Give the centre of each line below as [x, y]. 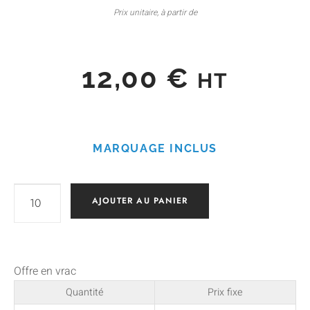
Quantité [84, 293]
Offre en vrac [45, 272]
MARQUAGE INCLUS [155, 148]
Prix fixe [225, 293]
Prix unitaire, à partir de [155, 12]
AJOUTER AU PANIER [140, 201]
